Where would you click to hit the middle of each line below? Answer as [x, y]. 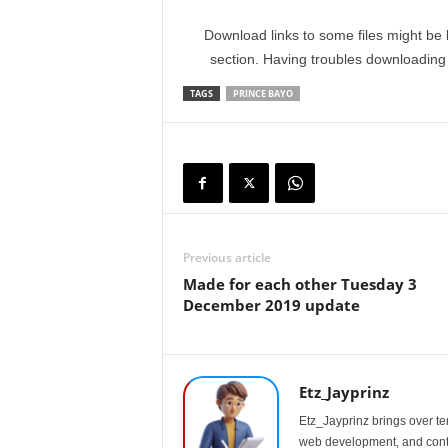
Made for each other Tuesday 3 [299, 284]
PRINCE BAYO [262, 93]
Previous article [226, 257]
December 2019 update [271, 305]
